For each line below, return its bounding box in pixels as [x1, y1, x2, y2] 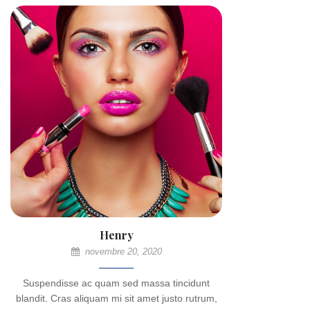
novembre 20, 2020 [82, 246, 162, 257]
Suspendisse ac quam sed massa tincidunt [23, 277, 210, 289]
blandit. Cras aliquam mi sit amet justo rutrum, [15, 293, 217, 304]
